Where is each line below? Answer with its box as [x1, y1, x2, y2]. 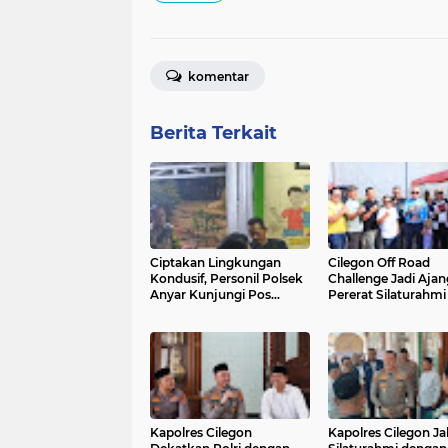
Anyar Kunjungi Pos [150, 286, 271, 302]
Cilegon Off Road [327, 254, 430, 270]
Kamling [150, 302, 201, 318]
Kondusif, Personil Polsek [150, 270, 303, 286]
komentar [185, 68, 249, 84]
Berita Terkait [150, 121, 277, 144]
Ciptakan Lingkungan [150, 254, 281, 270]
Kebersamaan [327, 302, 412, 318]
